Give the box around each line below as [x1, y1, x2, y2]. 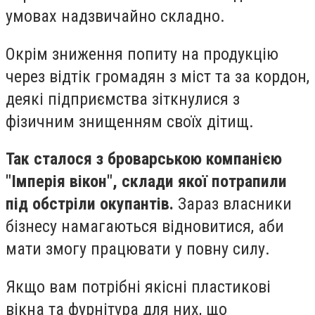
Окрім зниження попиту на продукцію [6, 44, 278, 64]
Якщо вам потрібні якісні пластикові [6, 276, 271, 297]
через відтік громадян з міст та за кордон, [6, 66, 309, 86]
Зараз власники [174, 194, 292, 214]
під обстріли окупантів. [6, 194, 174, 214]
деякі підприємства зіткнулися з [6, 89, 240, 109]
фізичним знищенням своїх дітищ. [6, 111, 254, 131]
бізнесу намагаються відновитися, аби [6, 217, 284, 237]
